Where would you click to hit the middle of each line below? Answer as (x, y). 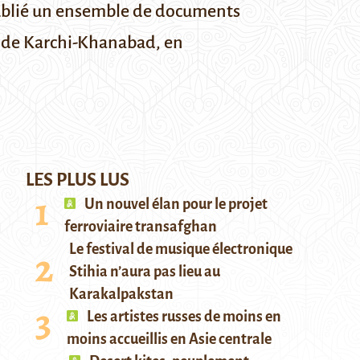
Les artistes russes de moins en (183, 317)
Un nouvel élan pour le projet (175, 204)
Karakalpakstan (121, 294)
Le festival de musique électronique (181, 249)
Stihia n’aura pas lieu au (145, 272)
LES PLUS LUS (78, 180)
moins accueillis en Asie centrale (169, 339)
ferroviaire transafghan (141, 227)
